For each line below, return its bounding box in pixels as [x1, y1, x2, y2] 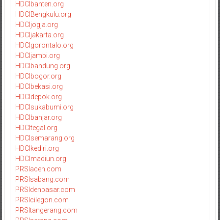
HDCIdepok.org [15, 92, 62, 101]
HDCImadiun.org [15, 154, 66, 163]
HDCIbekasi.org [15, 82, 63, 90]
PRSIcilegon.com [15, 195, 69, 204]
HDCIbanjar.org [15, 113, 62, 121]
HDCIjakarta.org [15, 30, 64, 39]
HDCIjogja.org [15, 20, 58, 28]
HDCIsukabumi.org [15, 103, 74, 111]
